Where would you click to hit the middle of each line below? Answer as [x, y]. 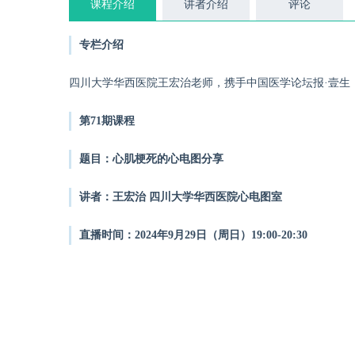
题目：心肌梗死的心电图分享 [151, 159]
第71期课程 [107, 121]
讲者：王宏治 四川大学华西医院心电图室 [181, 197]
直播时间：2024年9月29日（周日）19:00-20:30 [193, 235]
